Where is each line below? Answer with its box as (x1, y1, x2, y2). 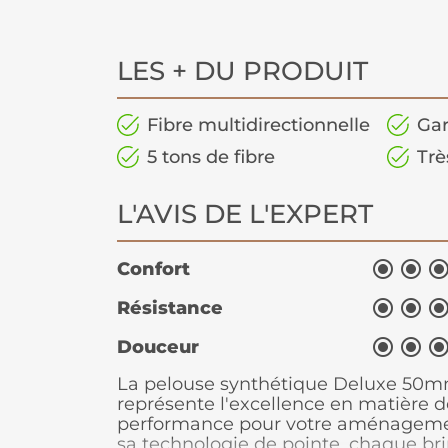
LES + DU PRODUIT (117, 55, 368, 88)
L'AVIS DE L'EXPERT (117, 198, 373, 231)
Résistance (117, 297, 223, 320)
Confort (117, 258, 190, 281)
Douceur (117, 336, 199, 359)
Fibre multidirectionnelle (147, 114, 370, 137)
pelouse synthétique (144, 373, 328, 396)
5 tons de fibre (147, 146, 275, 169)
